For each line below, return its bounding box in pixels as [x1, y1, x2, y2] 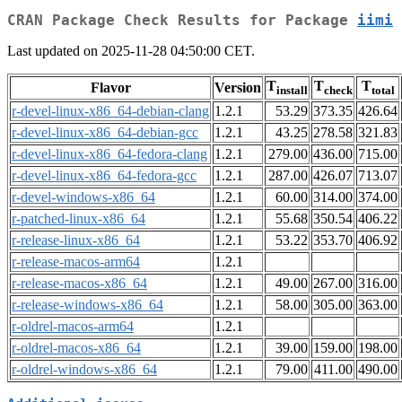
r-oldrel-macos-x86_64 [12, 340, 141, 356]
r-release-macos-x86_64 [12, 275, 147, 292]
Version [214, 80, 261, 96]
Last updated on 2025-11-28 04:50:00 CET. [7, 43, 255, 59]
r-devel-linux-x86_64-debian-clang [12, 103, 209, 119]
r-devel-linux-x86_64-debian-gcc [12, 125, 198, 141]
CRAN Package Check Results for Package [7, 12, 357, 30]
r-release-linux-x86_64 [12, 232, 140, 249]
